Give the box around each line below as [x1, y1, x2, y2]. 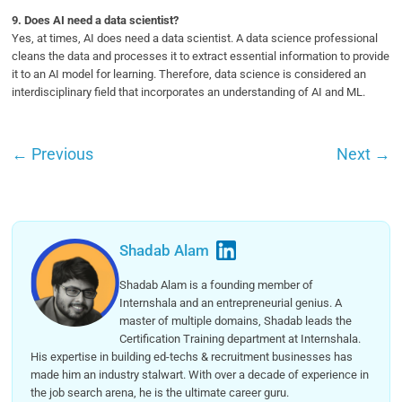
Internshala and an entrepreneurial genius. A [119, 295, 342, 310]
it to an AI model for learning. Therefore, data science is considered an [12, 66, 367, 81]
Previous [28, 144, 94, 163]
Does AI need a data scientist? [24, 13, 179, 27]
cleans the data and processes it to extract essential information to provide [12, 48, 390, 63]
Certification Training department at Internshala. [119, 331, 361, 345]
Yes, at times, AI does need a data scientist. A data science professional [12, 31, 379, 45]
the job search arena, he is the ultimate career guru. [31, 385, 290, 399]
